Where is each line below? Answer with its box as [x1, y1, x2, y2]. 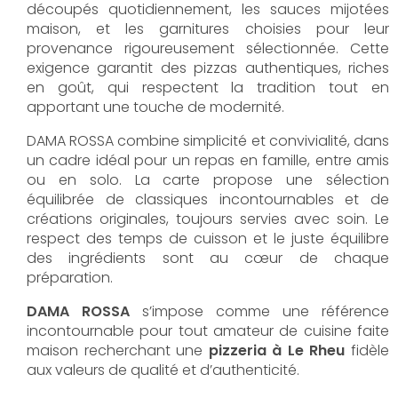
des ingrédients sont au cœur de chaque [27, 248, 389, 268]
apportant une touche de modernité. [27, 97, 284, 117]
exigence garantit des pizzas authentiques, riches [27, 58, 389, 78]
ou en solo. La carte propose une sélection [27, 170, 389, 190]
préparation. [27, 267, 113, 288]
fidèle [345, 340, 390, 361]
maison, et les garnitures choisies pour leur [27, 19, 389, 39]
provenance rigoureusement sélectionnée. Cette [27, 38, 389, 59]
